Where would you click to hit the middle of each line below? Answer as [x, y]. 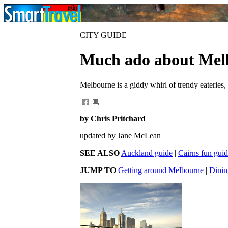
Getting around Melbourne [161, 170]
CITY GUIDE [103, 35]
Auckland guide [147, 153]
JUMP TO [98, 170]
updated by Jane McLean [120, 135]
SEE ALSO [100, 153]
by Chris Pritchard [113, 118]
